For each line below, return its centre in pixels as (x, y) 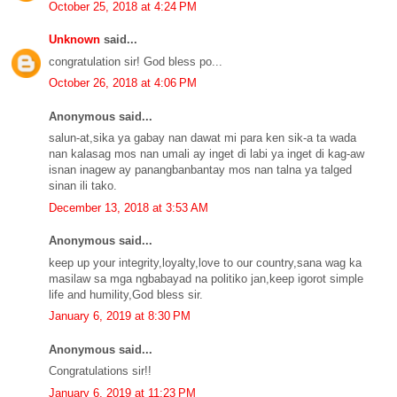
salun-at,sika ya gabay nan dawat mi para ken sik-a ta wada (202, 138)
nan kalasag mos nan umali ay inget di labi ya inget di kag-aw (206, 154)
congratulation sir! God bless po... (136, 61)
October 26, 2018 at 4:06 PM (123, 83)
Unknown (74, 39)
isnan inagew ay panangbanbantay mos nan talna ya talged (200, 170)
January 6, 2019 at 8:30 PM (120, 316)
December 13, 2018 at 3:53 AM (128, 207)
